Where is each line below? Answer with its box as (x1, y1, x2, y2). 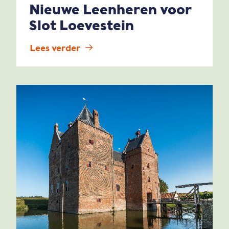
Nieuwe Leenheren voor (29, 2, 192, 17)
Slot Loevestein (29, 17, 134, 33)
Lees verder (30, 43, 80, 54)
